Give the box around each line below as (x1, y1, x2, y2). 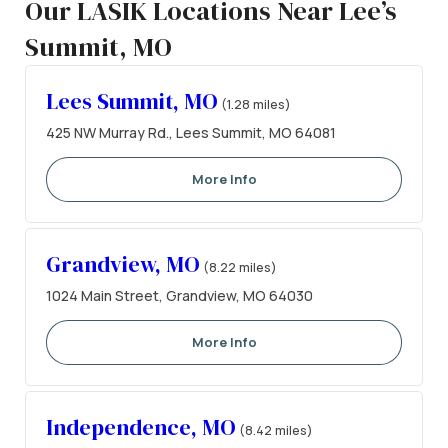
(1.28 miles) (221, 95, 291, 114)
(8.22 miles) (203, 258, 277, 277)
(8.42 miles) (239, 421, 313, 440)
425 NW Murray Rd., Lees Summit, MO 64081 (46, 123, 336, 143)
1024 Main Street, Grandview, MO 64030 (46, 286, 313, 306)
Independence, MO (46, 412, 236, 443)
